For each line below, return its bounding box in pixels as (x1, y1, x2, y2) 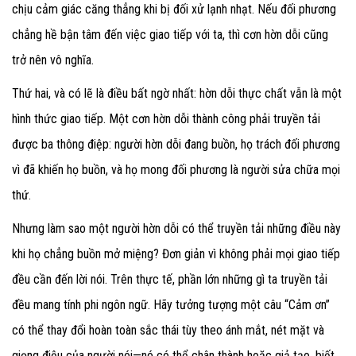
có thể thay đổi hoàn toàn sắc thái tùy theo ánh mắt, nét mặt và (12, 322, 324, 338)
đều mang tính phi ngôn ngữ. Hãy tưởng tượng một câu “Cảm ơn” (12, 296, 330, 312)
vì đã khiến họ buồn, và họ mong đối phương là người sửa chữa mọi (12, 161, 340, 177)
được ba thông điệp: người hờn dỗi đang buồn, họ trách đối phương (12, 136, 340, 152)
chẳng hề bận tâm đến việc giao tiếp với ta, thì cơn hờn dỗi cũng (12, 26, 328, 42)
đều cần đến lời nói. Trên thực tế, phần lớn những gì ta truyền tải (12, 271, 327, 287)
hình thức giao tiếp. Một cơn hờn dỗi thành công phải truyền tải (12, 110, 320, 126)
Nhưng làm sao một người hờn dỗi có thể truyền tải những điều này (12, 220, 341, 236)
